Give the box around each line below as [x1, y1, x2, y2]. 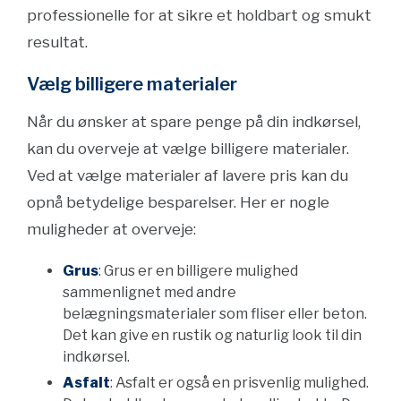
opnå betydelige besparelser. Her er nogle [27, 193, 329, 211]
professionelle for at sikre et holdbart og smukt [27, 6, 371, 24]
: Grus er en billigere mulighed [98, 262, 298, 279]
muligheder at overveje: [27, 220, 196, 238]
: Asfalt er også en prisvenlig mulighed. [110, 374, 369, 391]
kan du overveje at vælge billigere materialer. [27, 140, 349, 158]
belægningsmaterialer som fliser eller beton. [63, 305, 367, 322]
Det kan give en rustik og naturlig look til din [63, 327, 362, 344]
